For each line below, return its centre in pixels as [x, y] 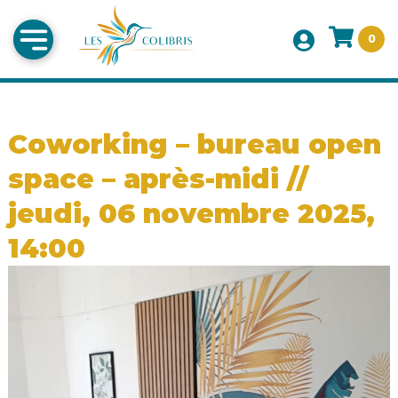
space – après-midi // [158, 179]
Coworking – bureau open [194, 145]
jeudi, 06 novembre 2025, [191, 214]
